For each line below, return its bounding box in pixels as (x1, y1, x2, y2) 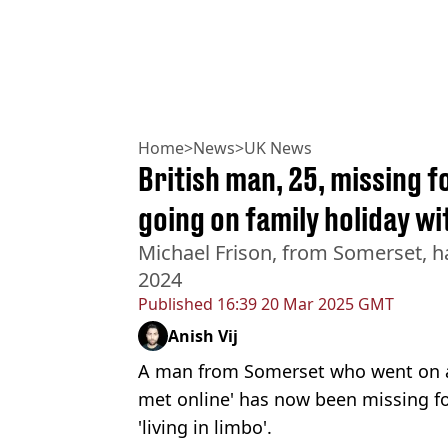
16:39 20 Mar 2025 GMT (213, 292, 394, 315)
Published (138, 292, 213, 315)
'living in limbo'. (138, 414, 272, 439)
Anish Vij (168, 324, 238, 347)
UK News (244, 136, 312, 159)
